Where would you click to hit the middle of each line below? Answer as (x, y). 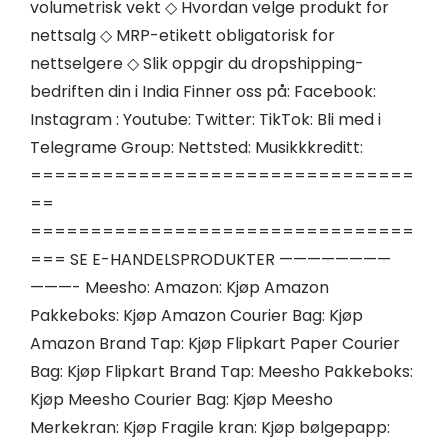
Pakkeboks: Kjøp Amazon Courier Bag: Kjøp (196, 316)
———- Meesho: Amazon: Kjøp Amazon (179, 288)
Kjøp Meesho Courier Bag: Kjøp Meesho (181, 400)
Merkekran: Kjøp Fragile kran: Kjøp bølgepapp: (210, 428)
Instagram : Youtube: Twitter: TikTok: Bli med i (205, 120)
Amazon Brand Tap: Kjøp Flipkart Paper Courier (215, 344)
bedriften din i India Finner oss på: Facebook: (203, 92)
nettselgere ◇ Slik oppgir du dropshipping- (197, 64)
